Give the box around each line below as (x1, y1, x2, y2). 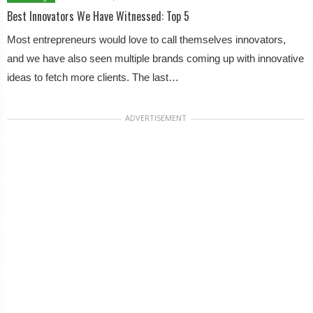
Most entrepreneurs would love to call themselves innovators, (7, 34, 286, 45)
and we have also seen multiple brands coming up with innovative (7, 52, 305, 64)
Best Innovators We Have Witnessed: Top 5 (7, 8, 190, 24)
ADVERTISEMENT (125, 112, 187, 123)
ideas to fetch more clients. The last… (7, 71, 180, 83)
